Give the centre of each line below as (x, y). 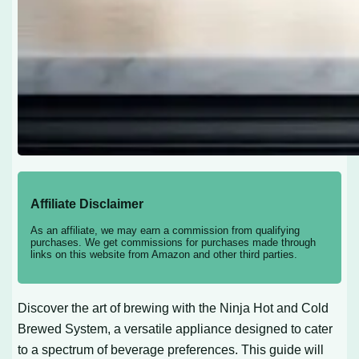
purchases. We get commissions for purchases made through (173, 243)
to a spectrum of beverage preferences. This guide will (171, 349)
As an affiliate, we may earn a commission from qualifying (165, 231)
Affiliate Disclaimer (87, 204)
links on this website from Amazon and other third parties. (164, 255)
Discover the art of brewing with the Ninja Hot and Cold (173, 307)
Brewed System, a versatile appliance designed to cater (175, 328)
